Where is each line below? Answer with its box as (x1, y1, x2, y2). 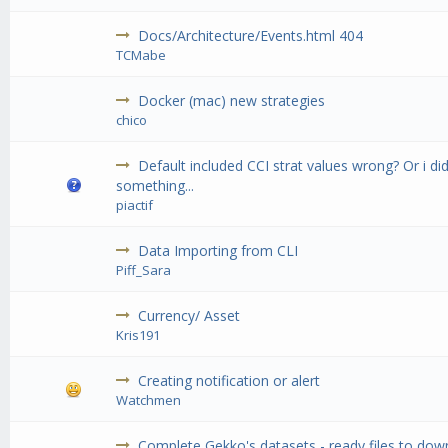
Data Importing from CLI (138, 241, 299, 261)
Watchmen (116, 391, 182, 410)
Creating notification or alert (138, 371, 321, 391)
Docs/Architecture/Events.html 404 (138, 26, 364, 46)
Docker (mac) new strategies (138, 91, 326, 111)
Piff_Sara (116, 261, 172, 280)
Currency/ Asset (138, 306, 241, 326)
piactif (116, 196, 154, 215)
